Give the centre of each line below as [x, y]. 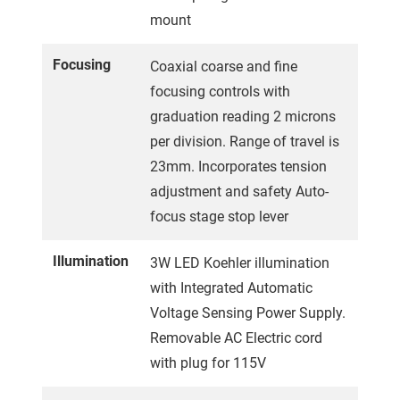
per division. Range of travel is [245, 141]
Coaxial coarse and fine [224, 66]
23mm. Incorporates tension [238, 166]
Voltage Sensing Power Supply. [248, 312]
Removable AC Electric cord [236, 337]
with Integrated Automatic [231, 287]
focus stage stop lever [219, 216]
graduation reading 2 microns [243, 116]
